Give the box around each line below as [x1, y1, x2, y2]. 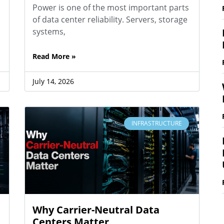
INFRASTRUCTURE [131, 118, 182, 127]
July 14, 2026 [32, 76, 74, 86]
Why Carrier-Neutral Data [32, 202, 159, 216]
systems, [32, 25, 65, 37]
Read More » [32, 51, 76, 61]
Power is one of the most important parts [32, 1, 189, 13]
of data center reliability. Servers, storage [32, 13, 187, 25]
